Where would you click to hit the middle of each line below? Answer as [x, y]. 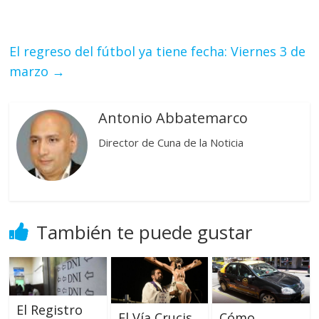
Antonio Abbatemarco [173, 117]
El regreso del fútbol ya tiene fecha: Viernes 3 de [158, 51]
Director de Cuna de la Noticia [171, 142]
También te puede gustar [145, 232]
